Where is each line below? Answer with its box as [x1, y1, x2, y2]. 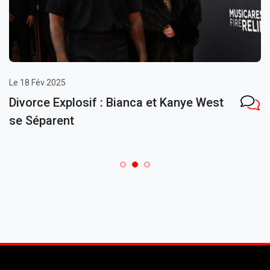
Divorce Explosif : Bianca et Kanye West [9, 95, 224, 110]
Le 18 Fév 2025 [9, 78, 66, 88]
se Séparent [9, 113, 74, 128]
